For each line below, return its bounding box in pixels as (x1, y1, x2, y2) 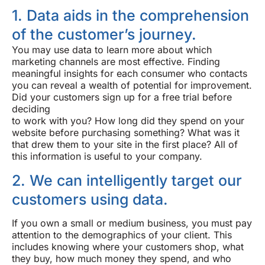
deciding (12, 103, 50, 115)
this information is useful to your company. (12, 150, 202, 163)
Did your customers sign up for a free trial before (12, 91, 232, 104)
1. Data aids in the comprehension (12, 7, 249, 25)
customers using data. (12, 190, 168, 208)
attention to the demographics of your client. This (12, 229, 232, 241)
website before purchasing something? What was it (12, 127, 240, 139)
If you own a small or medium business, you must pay (12, 217, 252, 230)
